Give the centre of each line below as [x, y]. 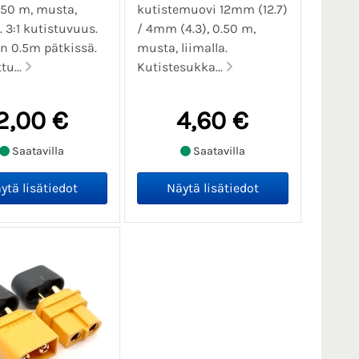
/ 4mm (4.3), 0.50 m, [196, 29]
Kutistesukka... [181, 67]
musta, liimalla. [182, 48]
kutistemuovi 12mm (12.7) [212, 10]
